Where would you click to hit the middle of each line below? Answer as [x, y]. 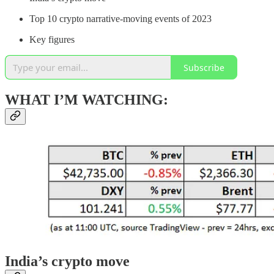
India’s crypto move [67, 261]
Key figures [52, 40]
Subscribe [204, 67]
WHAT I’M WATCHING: [87, 100]
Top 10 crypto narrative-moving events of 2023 [120, 19]
